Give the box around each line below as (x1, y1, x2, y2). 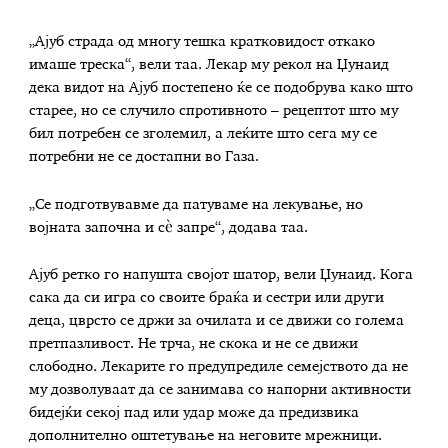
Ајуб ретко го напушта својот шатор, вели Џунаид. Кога (29, 268, 414, 283)
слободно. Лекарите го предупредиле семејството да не (29, 360, 409, 375)
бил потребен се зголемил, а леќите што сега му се (29, 126, 378, 141)
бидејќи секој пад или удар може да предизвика (29, 406, 360, 421)
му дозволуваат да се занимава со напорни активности (29, 383, 412, 398)
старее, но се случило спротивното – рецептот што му (29, 103, 399, 118)
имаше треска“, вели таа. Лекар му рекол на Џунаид (29, 57, 390, 72)
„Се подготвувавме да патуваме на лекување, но (29, 197, 364, 212)
